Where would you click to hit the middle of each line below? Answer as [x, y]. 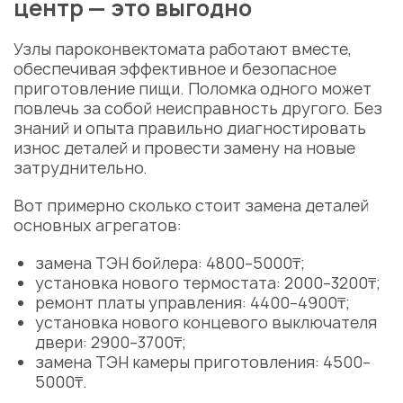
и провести [175, 148]
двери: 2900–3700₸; [110, 342]
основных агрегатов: [98, 225]
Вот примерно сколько [104, 206]
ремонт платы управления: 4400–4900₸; [192, 303]
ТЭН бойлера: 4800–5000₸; [198, 263]
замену [253, 148]
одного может [314, 89]
